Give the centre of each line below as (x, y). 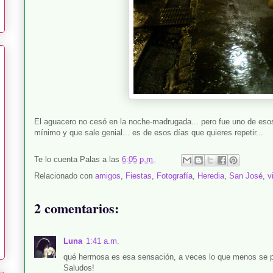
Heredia (211, 176)
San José (246, 176)
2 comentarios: (76, 208)
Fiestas (139, 176)
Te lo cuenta (57, 160)
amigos (108, 176)
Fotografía (175, 176)
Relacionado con (65, 176)
